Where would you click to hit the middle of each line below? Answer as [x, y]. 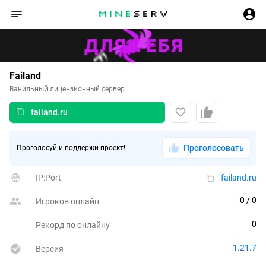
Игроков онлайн [67, 202]
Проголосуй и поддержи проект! [71, 148]
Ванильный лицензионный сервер [67, 89]
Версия [50, 249]
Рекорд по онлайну [73, 225]
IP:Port [48, 178]
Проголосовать [213, 148]
